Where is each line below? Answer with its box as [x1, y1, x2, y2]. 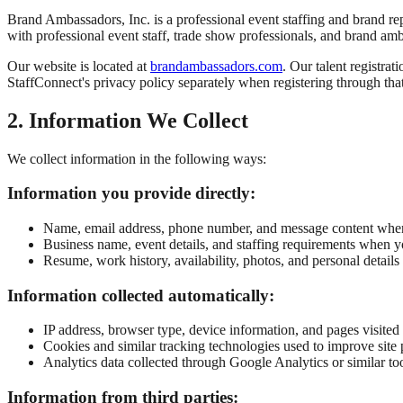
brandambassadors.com [150, 58, 282, 74]
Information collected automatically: [7, 285, 274, 305]
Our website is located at [7, 58, 150, 74]
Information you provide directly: [7, 184, 255, 203]
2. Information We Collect [7, 108, 248, 132]
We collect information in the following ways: [7, 150, 266, 166]
